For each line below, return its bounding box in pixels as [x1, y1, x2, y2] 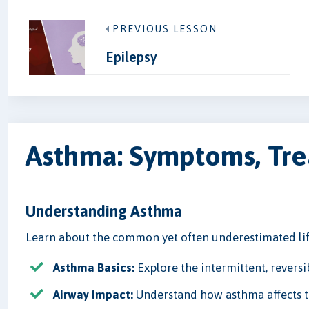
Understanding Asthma [26, 202, 183, 221]
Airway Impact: [53, 287, 134, 301]
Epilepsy [105, 49, 157, 65]
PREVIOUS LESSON [112, 23, 217, 34]
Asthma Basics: [53, 261, 135, 275]
